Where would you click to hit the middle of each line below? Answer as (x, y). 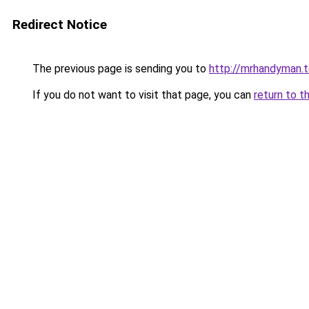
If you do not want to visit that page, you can (142, 95)
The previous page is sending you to (119, 69)
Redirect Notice (60, 24)
